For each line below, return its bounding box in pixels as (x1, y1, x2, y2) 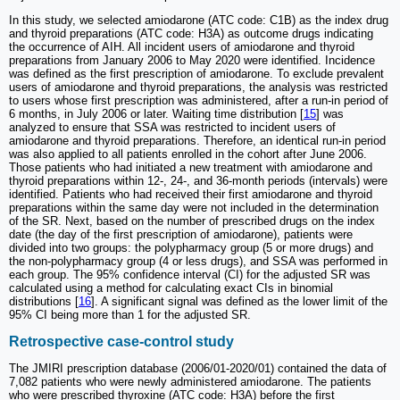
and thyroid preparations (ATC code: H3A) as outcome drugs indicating (9, 27, 373, 41)
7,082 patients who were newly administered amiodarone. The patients (9, 374, 371, 388)
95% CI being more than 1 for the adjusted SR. (9, 308, 251, 322)
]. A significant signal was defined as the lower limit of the (91, 295, 387, 309)
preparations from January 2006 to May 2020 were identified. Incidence (9, 54, 375, 68)
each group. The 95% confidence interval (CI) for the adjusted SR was (9, 268, 371, 282)
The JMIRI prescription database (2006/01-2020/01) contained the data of (9, 361, 387, 375)
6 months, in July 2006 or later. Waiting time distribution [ (9, 107, 304, 121)
